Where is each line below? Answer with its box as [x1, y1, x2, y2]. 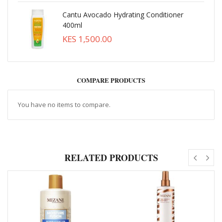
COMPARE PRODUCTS [77, 76, 145, 85]
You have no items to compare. [18, 100, 111, 109]
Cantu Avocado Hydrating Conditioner [62, 10, 183, 19]
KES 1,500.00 [62, 33, 112, 45]
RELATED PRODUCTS [64, 151, 158, 165]
